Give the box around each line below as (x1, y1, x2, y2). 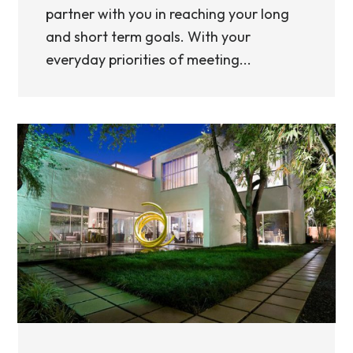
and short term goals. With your (46, 28, 251, 46)
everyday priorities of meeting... (46, 50, 251, 69)
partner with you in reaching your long (46, 5, 289, 23)
